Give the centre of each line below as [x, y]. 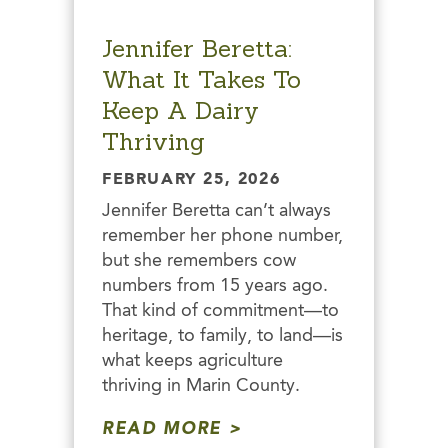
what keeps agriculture [192, 360]
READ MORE [162, 430]
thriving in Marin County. [201, 385]
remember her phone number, [222, 235]
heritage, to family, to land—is [222, 335]
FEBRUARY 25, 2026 [191, 179]
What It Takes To [201, 79]
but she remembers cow [199, 260]
